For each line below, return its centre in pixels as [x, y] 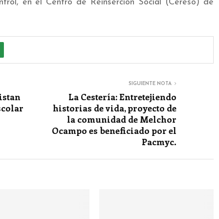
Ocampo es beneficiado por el [114, 130]
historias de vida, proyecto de [115, 108]
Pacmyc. [159, 142]
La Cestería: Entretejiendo [122, 97]
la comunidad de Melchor [122, 119]
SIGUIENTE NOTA [150, 84]
